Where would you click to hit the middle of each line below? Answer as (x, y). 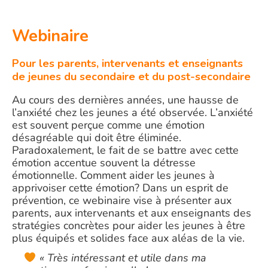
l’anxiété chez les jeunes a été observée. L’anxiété (133, 112)
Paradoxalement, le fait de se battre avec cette (125, 150)
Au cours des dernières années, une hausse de (125, 100)
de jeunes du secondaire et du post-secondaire (131, 77)
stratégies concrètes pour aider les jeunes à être (129, 226)
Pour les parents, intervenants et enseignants (127, 63)
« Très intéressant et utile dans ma (123, 258)
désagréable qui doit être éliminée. (97, 138)
